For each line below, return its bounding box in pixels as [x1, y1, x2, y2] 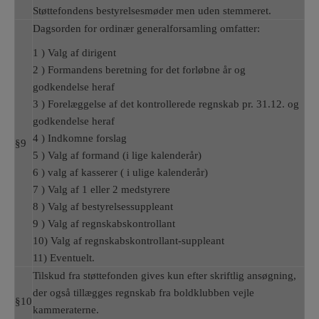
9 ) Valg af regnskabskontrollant [33, 218, 175, 229]
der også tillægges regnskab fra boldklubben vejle [33, 287, 254, 298]
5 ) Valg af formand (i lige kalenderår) [33, 150, 202, 161]
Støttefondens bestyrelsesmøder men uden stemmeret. [33, 5, 271, 16]
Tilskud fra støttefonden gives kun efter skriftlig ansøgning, [33, 270, 296, 281]
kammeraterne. [33, 304, 99, 315]
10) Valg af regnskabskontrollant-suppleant [33, 235, 224, 246]
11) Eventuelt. [33, 252, 95, 263]
